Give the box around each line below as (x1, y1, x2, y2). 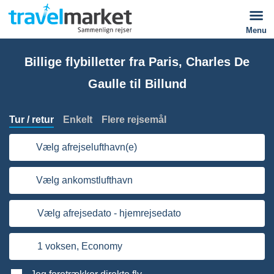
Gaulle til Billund (87, 77, 187, 91)
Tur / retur (9, 114, 54, 125)
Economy (81, 241, 122, 251)
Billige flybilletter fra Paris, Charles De (24, 55, 250, 68)
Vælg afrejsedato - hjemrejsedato (37, 208, 181, 218)
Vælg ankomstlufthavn (36, 175, 133, 185)
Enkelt (63, 114, 92, 125)
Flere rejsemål (102, 114, 166, 125)
